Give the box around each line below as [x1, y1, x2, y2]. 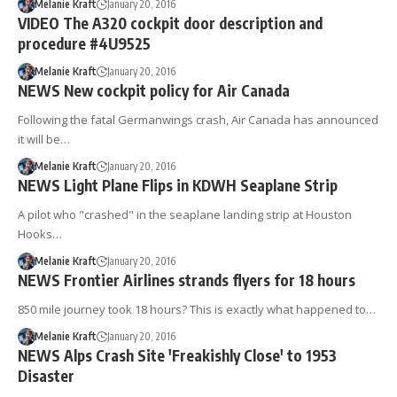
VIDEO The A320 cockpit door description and [18, 13, 323, 33]
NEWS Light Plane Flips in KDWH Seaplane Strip [18, 175, 338, 195]
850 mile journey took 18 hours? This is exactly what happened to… [18, 301, 376, 317]
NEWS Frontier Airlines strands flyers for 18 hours [18, 270, 355, 290]
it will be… [18, 131, 70, 147]
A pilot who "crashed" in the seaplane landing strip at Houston [18, 206, 352, 222]
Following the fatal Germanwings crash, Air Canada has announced [18, 112, 378, 128]
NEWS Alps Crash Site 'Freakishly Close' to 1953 [18, 346, 337, 365]
